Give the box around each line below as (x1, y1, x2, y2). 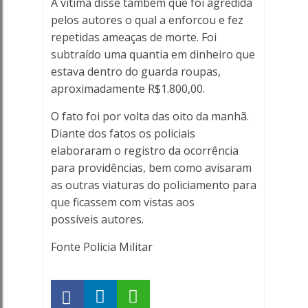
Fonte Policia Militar (50, 239, 153, 254)
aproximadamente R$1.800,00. (50, 81, 205, 96)
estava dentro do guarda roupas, (50, 64, 221, 79)
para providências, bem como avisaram (50, 160, 252, 175)
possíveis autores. (50, 212, 144, 227)
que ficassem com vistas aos (50, 195, 195, 210)
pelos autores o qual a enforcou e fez (50, 12, 243, 27)
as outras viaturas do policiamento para (50, 177, 256, 192)
